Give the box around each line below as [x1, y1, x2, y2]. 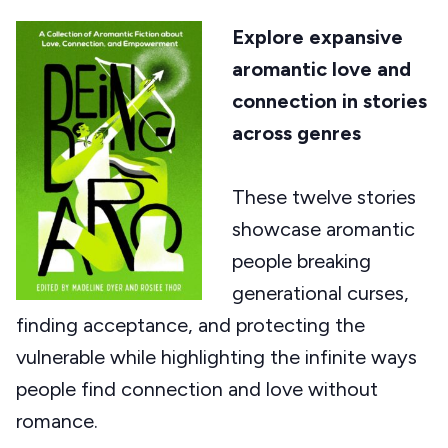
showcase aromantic [232, 217, 415, 242]
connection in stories [232, 89, 427, 114]
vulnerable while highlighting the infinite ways [16, 345, 417, 370]
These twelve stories [232, 185, 416, 210]
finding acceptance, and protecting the [16, 313, 365, 338]
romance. [16, 409, 98, 434]
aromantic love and [232, 57, 411, 82]
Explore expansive [232, 25, 403, 50]
